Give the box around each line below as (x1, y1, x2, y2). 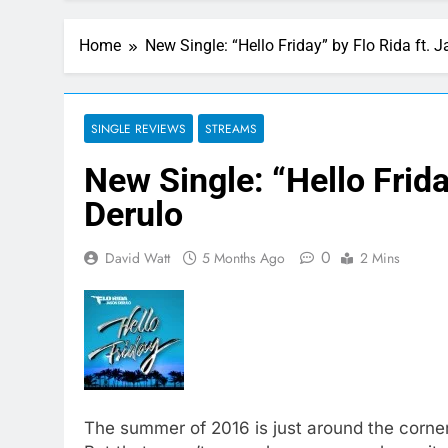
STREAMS (205, 120, 257, 137)
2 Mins (360, 248, 400, 268)
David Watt (105, 248, 170, 268)
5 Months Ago (202, 248, 285, 268)
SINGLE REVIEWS (91, 120, 186, 137)
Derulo (84, 194, 183, 234)
